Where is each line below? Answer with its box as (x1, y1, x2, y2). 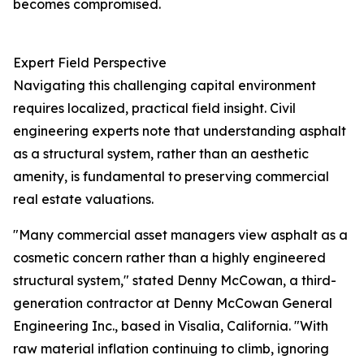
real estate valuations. (13, 191, 154, 208)
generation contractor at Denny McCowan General (13, 295, 332, 312)
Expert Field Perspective (13, 54, 167, 71)
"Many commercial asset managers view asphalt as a (13, 227, 348, 244)
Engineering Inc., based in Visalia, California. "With (13, 318, 328, 335)
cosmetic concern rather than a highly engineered (13, 249, 326, 266)
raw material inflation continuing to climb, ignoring (13, 340, 329, 357)
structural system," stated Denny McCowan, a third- (13, 272, 336, 289)
